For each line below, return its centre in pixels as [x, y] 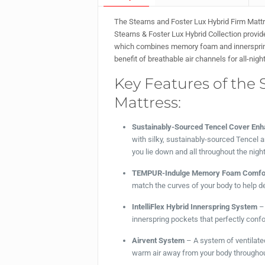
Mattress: [148, 103]
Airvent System [159, 241]
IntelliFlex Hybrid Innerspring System [195, 207]
